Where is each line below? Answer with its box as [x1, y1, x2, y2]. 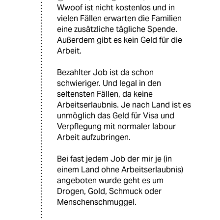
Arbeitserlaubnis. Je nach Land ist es [57, 100, 191, 110]
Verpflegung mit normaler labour [57, 121, 176, 132]
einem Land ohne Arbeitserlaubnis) [57, 165, 183, 175]
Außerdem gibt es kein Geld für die [57, 35, 182, 46]
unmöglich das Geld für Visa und [57, 110, 174, 121]
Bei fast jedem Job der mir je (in [57, 154, 172, 165]
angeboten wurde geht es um [57, 175, 164, 186]
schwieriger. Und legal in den [57, 78, 161, 89]
